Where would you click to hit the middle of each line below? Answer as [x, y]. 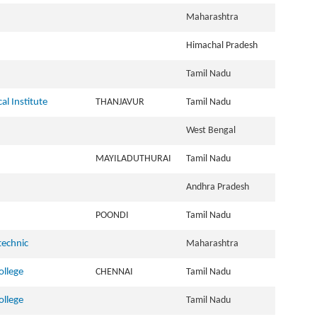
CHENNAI [116, 272]
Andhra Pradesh [220, 187]
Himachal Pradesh [224, 46]
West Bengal [213, 131]
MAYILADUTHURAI [136, 159]
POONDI [114, 215]
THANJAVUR [122, 102]
